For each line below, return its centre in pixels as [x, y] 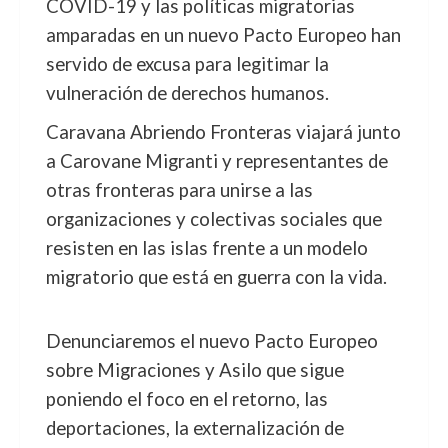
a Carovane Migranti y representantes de [216, 161]
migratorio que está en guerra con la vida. [216, 277]
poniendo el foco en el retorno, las [186, 399]
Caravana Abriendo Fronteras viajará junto [223, 132]
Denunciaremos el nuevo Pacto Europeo [211, 341]
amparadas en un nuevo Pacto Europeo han [223, 35]
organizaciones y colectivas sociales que [213, 219]
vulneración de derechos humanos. [187, 93]
